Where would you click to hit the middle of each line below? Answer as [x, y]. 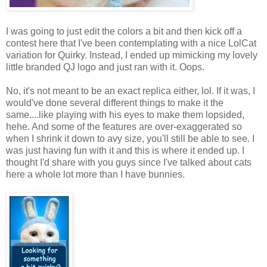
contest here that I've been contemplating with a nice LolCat [131, 43]
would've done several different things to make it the [115, 103]
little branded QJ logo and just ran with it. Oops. [105, 67]
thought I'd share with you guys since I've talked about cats [129, 162]
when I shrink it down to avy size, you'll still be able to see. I [130, 138]
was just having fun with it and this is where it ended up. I [125, 150]
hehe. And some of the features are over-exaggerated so [124, 126]
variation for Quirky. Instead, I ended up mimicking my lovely [132, 55]
